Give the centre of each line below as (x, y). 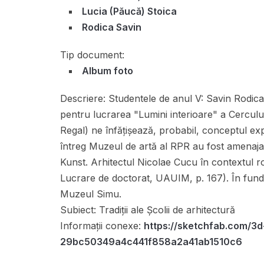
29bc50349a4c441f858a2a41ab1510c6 (151, 242)
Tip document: (92, 55)
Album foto (108, 71)
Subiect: (78, 210)
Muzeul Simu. (91, 194)
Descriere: (83, 98)
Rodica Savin (112, 27)
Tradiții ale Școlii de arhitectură (166, 210)
